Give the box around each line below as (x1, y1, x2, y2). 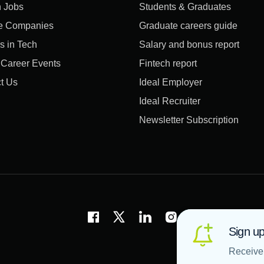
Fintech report (139, 58, 197, 68)
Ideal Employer (139, 77, 202, 87)
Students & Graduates (139, 2, 231, 12)
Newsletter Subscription (139, 115, 239, 125)
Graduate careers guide (139, 21, 237, 31)
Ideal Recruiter (139, 96, 200, 106)
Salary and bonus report (139, 39, 239, 49)
